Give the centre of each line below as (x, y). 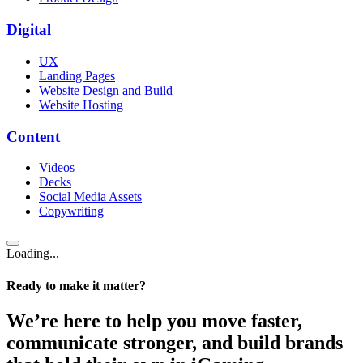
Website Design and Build (106, 90)
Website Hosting (81, 105)
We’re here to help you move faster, (154, 320)
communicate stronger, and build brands (175, 342)
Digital (29, 30)
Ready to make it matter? (76, 285)
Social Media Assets (90, 197)
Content (33, 136)
